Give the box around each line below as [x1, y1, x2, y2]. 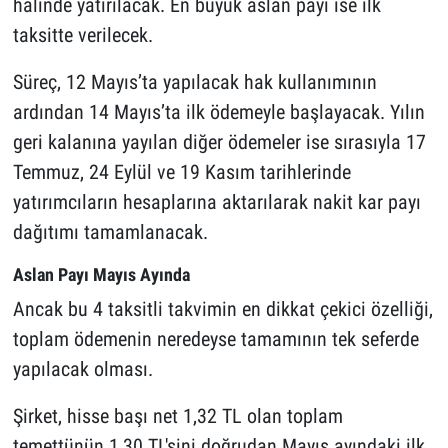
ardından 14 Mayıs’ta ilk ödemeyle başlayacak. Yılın [12, 100, 425, 125]
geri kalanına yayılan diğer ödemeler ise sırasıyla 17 [12, 130, 426, 155]
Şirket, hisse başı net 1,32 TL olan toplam [12, 403, 343, 428]
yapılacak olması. [12, 356, 153, 381]
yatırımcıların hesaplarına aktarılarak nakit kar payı [12, 190, 421, 215]
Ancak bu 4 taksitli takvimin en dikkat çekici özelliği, [12, 296, 433, 321]
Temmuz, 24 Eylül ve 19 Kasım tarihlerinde [12, 160, 351, 185]
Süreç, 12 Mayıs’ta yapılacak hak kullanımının [12, 70, 377, 95]
